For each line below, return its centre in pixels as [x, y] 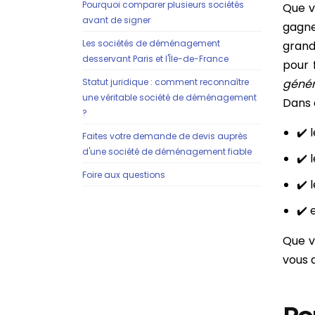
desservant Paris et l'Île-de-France [155, 59]
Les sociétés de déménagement [151, 43]
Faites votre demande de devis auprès [165, 136]
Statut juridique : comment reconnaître [166, 82]
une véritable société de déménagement [169, 97]
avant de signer [116, 20]
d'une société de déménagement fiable [167, 152]
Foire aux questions [124, 175]
